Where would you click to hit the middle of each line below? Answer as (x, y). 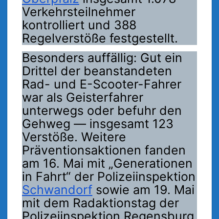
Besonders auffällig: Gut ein (102, 58)
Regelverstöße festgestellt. (100, 38)
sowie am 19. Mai (143, 190)
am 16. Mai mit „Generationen (107, 164)
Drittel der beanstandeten (97, 71)
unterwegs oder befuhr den (102, 111)
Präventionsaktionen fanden (104, 150)
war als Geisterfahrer (83, 98)
